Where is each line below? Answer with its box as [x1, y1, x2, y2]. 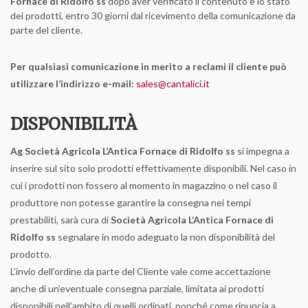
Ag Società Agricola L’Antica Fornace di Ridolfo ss [10, 145, 235, 157]
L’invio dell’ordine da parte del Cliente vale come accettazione [10, 265, 271, 277]
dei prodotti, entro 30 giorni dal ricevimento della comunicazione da [10, 10, 296, 21]
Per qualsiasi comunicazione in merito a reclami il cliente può [10, 60, 287, 72]
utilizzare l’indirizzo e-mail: [10, 78, 134, 89]
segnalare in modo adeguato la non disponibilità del [56, 231, 275, 243]
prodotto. [10, 248, 52, 260]
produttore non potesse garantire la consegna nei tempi [10, 197, 251, 208]
